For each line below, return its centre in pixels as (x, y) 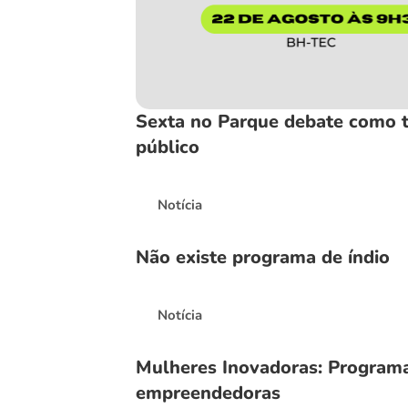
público (167, 147)
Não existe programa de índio (262, 257)
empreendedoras (208, 393)
